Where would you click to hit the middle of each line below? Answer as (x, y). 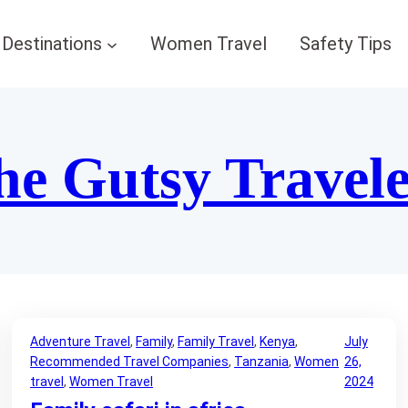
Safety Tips (346, 44)
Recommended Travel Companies (130, 362)
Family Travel (216, 342)
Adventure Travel (81, 342)
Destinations (52, 44)
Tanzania (262, 362)
